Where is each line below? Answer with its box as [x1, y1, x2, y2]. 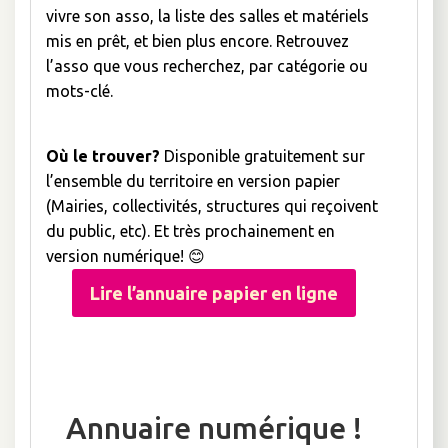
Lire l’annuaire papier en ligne [90, 283, 338, 303]
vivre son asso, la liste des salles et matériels [46, 7, 369, 25]
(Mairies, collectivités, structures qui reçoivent [46, 197, 378, 215]
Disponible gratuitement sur [160, 147, 365, 165]
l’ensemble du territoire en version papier [46, 172, 340, 190]
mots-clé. [46, 82, 113, 100]
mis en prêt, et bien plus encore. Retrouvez [46, 32, 349, 50]
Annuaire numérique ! [66, 411, 362, 445]
